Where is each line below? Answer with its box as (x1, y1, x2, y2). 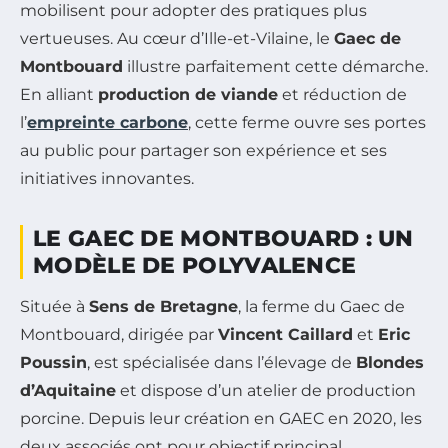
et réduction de (278, 84, 407, 104)
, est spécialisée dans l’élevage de (87, 352, 356, 372)
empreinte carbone (27, 112, 188, 132)
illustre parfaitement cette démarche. (123, 56, 428, 76)
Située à (20, 296, 89, 316)
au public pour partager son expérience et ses (20, 140, 387, 160)
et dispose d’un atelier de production (116, 380, 416, 400)
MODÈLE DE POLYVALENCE (33, 251, 357, 279)
